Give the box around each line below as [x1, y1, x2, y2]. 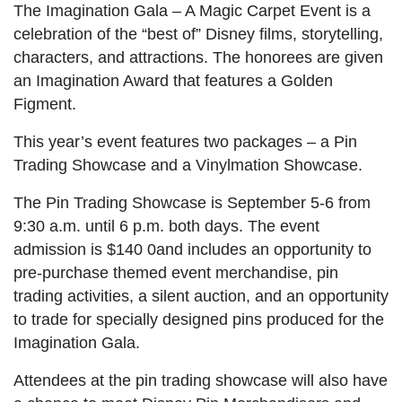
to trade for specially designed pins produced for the [13, 310, 384, 328]
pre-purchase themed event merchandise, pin [13, 263, 338, 282]
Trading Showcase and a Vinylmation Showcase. [13, 155, 363, 174]
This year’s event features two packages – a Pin [13, 132, 357, 151]
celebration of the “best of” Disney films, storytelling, [13, 24, 383, 43]
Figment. [13, 94, 76, 113]
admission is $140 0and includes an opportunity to [13, 240, 371, 258]
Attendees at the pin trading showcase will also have [13, 371, 388, 389]
